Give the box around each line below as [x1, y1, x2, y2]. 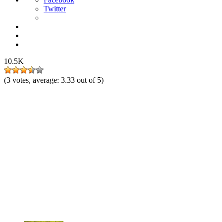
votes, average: [12, 76, 61, 84]
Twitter [44, 4, 66, 13]
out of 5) [77, 76, 104, 84]
